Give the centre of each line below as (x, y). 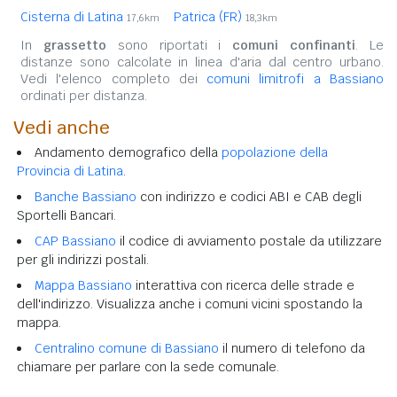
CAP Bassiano (75, 241)
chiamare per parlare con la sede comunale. (148, 366)
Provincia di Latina (70, 171)
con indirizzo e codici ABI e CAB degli (249, 196)
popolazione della (275, 152)
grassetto (74, 45)
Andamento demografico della (128, 152)
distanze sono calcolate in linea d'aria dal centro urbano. (202, 62)
